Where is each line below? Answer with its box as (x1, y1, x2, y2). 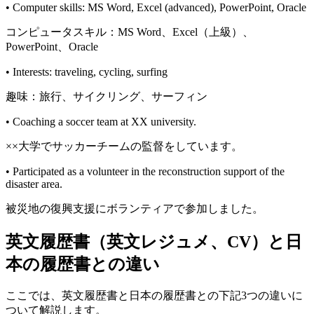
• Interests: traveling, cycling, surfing (6, 65, 168, 78)
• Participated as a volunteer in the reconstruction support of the (6, 165, 285, 177)
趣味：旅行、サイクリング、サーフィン (6, 90, 207, 102)
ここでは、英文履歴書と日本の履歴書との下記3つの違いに (6, 289, 303, 302)
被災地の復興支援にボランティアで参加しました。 (6, 202, 264, 214)
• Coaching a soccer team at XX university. (6, 115, 196, 128)
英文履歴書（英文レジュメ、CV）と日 (6, 232, 302, 251)
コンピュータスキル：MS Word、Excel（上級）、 (6, 25, 254, 38)
